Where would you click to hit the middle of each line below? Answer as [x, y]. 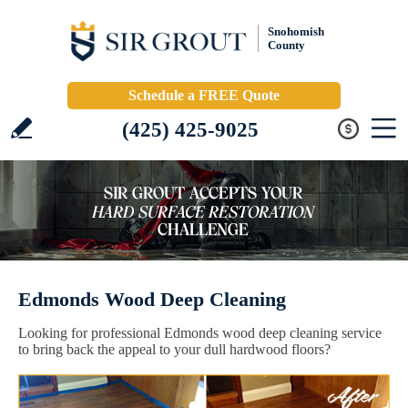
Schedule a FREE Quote [204, 95]
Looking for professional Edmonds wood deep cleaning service [200, 333]
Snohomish [296, 31]
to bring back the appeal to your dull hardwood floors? [174, 349]
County [286, 45]
